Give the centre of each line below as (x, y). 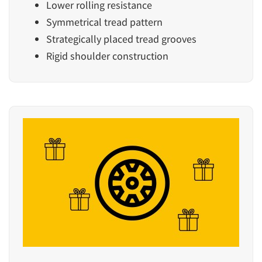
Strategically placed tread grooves (121, 39)
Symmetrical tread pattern (104, 22)
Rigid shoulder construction (107, 56)
